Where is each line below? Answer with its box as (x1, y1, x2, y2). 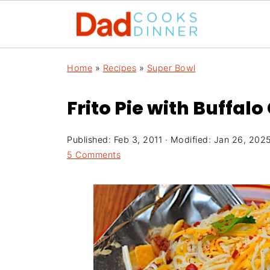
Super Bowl (146, 63, 196, 73)
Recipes (102, 63, 136, 73)
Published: (67, 134, 114, 145)
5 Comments (67, 149, 121, 160)
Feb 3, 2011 (113, 134, 162, 145)
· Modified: (162, 134, 214, 145)
